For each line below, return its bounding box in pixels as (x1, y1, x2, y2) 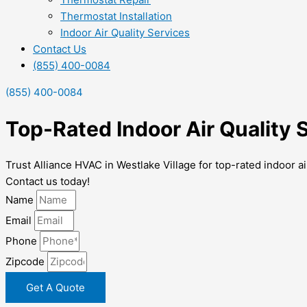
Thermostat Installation (60, 10, 172, 23)
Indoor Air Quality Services (60, 26, 190, 39)
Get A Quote (26, 281, 85, 295)
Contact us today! (5, 175, 90, 188)
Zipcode (5, 255, 47, 269)
